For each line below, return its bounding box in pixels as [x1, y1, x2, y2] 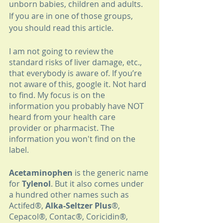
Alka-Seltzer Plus [45, 200, 111, 212]
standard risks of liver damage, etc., [9, 57, 144, 68]
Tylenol [22, 178, 51, 190]
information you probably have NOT [9, 101, 146, 112]
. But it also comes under [51, 178, 146, 190]
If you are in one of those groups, [9, 10, 135, 22]
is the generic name [73, 167, 150, 179]
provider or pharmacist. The [9, 122, 116, 134]
